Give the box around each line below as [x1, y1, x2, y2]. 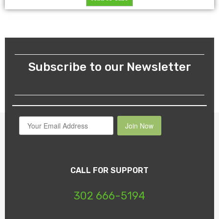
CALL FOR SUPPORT [70, 166, 149, 175]
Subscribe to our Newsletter [28, 60, 191, 74]
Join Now [125, 121, 153, 131]
